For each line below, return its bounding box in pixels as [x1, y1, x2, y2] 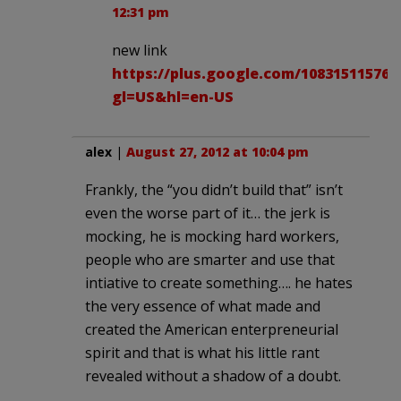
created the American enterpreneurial [85, 319, 338, 339]
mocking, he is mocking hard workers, [85, 226, 339, 246]
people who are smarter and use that [85, 249, 335, 269]
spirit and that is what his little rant [85, 342, 320, 363]
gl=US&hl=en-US [112, 86, 234, 107]
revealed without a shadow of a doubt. [85, 365, 341, 386]
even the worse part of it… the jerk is [85, 202, 330, 223]
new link [112, 39, 167, 60]
